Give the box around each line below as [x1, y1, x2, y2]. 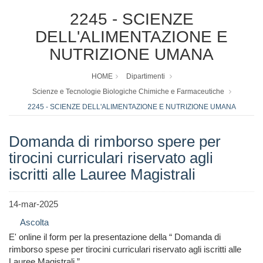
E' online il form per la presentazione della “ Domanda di [9, 232, 221, 242]
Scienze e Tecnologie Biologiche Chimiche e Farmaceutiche [32, 87, 224, 96]
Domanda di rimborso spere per [9, 133, 221, 151]
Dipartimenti [126, 72, 165, 81]
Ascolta [20, 217, 49, 228]
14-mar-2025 [9, 199, 58, 210]
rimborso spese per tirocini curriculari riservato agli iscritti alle [9, 244, 241, 255]
